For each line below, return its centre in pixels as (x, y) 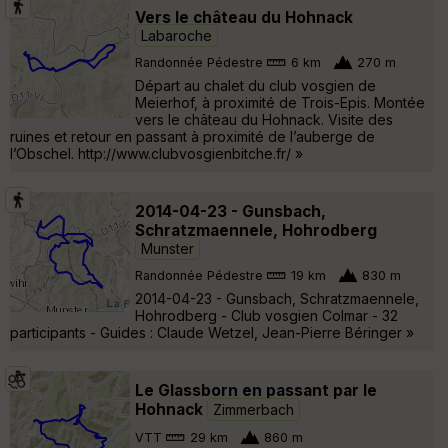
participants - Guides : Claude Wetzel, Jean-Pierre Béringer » (212, 332)
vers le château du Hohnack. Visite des (264, 119)
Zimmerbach (253, 409)
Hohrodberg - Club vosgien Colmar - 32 (266, 315)
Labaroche (176, 35)
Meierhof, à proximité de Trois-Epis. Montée (280, 102)
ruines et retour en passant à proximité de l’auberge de (192, 136)
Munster (167, 248)
